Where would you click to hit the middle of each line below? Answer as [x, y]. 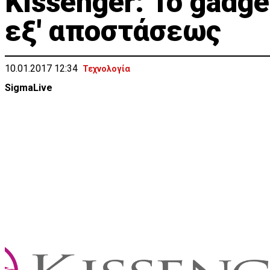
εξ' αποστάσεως [113, 31]
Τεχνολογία [106, 69]
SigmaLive [29, 88]
